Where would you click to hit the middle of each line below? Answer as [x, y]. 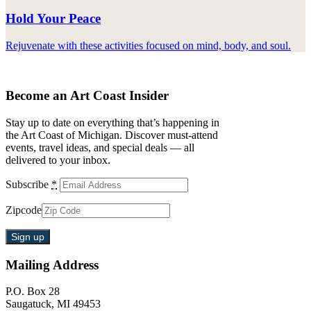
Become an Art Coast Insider [87, 96]
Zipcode [24, 210]
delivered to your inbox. [58, 160]
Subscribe [28, 184]
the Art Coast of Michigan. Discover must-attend [112, 135]
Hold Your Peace [53, 18]
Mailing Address [52, 264]
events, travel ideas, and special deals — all [100, 147]
